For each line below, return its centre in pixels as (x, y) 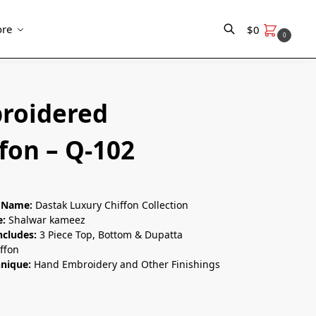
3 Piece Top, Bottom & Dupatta (111, 234)
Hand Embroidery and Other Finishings (127, 264)
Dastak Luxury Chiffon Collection (112, 205)
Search (50, 71)
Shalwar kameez (47, 219)
